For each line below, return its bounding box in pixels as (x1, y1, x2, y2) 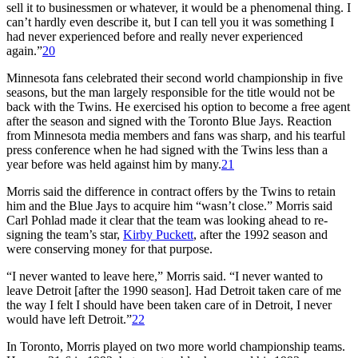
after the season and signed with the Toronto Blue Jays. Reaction (6, 113, 332, 128)
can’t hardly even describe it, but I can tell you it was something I (6, 14, 334, 29)
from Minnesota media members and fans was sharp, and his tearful (6, 128, 345, 142)
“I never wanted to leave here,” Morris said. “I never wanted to (6, 268, 323, 283)
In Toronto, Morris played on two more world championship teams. (6, 339, 345, 353)
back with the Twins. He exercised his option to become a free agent (6, 99, 350, 113)
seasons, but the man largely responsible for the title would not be (6, 85, 335, 99)
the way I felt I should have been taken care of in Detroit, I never (6, 297, 332, 312)
